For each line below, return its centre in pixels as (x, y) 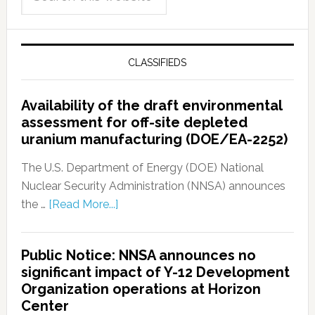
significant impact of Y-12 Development (155, 272)
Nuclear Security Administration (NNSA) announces (153, 186)
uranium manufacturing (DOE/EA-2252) (154, 139)
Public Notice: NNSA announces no (138, 255)
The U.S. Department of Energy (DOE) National (142, 167)
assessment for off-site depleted (134, 122)
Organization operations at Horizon (141, 289)
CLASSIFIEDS (157, 62)
